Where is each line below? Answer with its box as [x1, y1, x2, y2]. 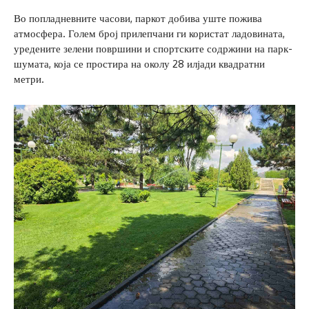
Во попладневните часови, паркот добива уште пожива [14, 11, 262, 25]
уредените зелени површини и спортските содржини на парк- [14, 41, 292, 55]
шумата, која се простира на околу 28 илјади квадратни [14, 57, 265, 70]
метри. [14, 72, 44, 86]
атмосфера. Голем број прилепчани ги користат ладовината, [14, 26, 285, 40]
